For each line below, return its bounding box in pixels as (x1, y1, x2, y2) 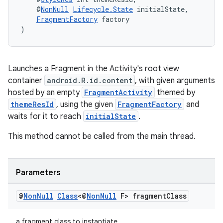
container (8, 76, 44, 86)
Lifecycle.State (73, 4, 133, 14)
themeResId (10, 100, 54, 109)
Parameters (16, 168, 60, 178)
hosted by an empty (8, 88, 82, 98)
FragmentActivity (84, 88, 152, 97)
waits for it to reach (8, 111, 83, 121)
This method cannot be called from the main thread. (8, 131, 196, 141)
